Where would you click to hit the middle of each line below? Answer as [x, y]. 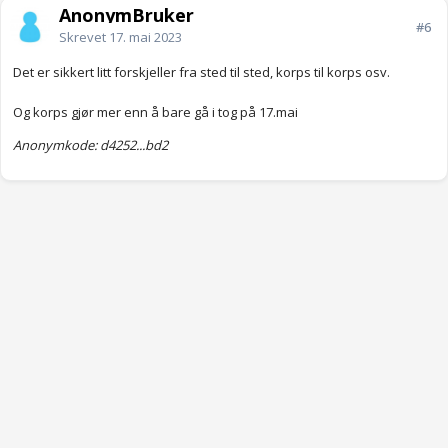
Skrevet [84, 37]
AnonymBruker [126, 15]
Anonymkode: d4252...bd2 [90, 145]
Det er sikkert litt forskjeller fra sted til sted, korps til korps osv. [201, 72]
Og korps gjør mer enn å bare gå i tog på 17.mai [155, 112]
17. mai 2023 [145, 37]
